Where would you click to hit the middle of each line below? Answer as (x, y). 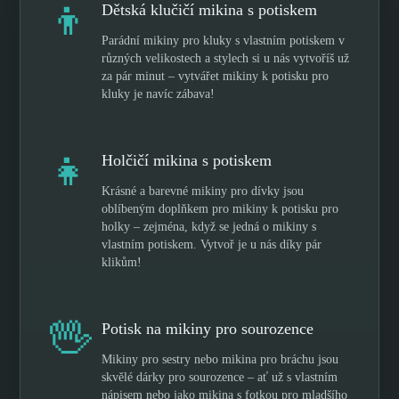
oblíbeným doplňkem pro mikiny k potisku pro (220, 208)
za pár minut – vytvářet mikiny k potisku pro (216, 76)
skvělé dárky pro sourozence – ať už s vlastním (220, 377)
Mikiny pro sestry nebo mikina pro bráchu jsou (220, 359)
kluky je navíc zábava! (159, 94)
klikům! (122, 262)
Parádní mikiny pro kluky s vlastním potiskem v (224, 40)
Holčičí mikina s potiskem (187, 160)
